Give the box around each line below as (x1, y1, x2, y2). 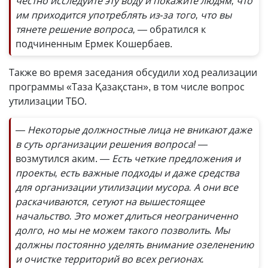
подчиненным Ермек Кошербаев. (16, 37, 172, 50)
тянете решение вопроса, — (16, 23, 147, 36)
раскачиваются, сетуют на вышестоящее (16, 195, 205, 208)
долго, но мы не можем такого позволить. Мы (16, 224, 230, 237)
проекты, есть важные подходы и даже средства (16, 166, 239, 179)
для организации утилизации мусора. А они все (16, 181, 238, 194)
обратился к (150, 23, 206, 36)
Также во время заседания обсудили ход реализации (9, 66, 257, 79)
